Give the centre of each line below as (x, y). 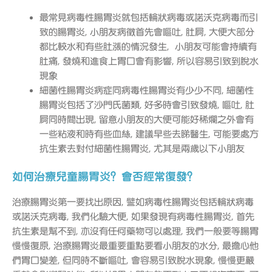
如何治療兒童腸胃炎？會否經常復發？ (109, 176)
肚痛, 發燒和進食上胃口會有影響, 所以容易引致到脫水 (149, 62)
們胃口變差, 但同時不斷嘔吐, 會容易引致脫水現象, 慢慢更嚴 (133, 260)
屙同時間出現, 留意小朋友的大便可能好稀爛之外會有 (147, 120)
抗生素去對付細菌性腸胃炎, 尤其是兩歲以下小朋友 (142, 149)
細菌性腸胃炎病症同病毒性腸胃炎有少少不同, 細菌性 (147, 91)
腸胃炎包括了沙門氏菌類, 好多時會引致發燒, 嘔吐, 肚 (147, 105)
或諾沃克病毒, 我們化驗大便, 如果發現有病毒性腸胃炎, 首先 (133, 216)
